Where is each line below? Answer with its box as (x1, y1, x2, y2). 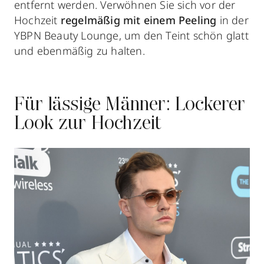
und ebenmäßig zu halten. (14, 43, 145, 58)
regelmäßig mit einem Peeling (60, 12, 217, 27)
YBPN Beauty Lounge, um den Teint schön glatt (14, 28, 249, 42)
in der (216, 12, 249, 27)
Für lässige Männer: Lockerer (14, 95, 246, 115)
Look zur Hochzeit (14, 114, 162, 134)
